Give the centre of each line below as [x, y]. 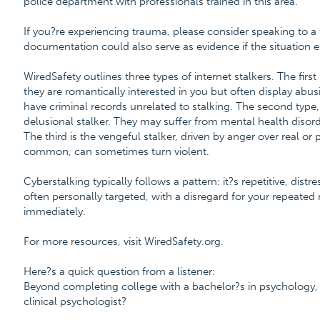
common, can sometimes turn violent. [116, 151]
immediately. [54, 211]
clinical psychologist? [75, 301]
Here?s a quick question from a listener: [119, 271]
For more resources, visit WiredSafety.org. [123, 241]
